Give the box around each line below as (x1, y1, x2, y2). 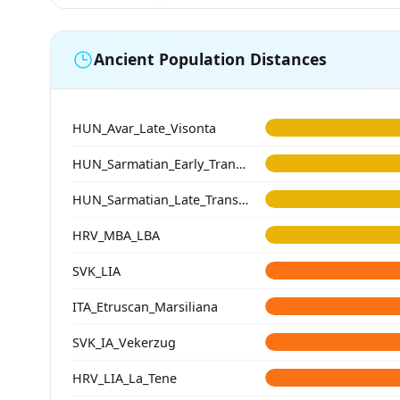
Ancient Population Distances (94, 48, 327, 71)
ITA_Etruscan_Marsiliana (72, 297, 218, 315)
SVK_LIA (72, 262, 121, 279)
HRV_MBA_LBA (72, 226, 160, 244)
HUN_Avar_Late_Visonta (72, 119, 216, 137)
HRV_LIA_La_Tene (72, 369, 177, 387)
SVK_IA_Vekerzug (72, 333, 176, 351)
